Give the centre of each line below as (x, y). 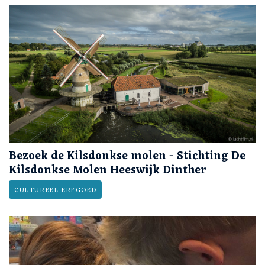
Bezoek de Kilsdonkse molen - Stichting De (127, 156)
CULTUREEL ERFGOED (56, 191)
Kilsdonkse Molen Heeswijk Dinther (108, 171)
